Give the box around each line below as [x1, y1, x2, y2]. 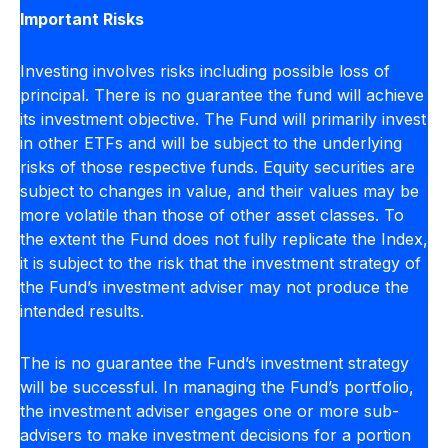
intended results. [20, 301, 144, 322]
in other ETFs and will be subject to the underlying [20, 133, 402, 154]
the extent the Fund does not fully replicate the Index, [20, 229, 428, 250]
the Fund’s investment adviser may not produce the [20, 277, 409, 298]
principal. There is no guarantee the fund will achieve [20, 85, 424, 106]
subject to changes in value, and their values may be [20, 181, 419, 202]
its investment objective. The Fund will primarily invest [20, 109, 426, 130]
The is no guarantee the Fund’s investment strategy [20, 353, 409, 374]
